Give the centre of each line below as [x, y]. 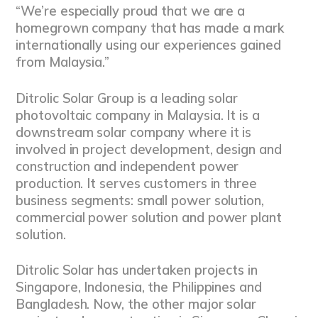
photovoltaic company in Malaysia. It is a [138, 115]
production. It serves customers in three [136, 183]
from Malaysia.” [63, 62]
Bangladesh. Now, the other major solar [136, 305]
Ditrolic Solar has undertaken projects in [137, 270]
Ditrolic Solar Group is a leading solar [127, 98]
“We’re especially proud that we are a [131, 11]
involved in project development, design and [149, 149]
